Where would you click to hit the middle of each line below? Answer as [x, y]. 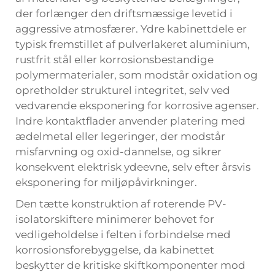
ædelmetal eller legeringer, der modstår [120, 136]
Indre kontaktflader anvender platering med [130, 121]
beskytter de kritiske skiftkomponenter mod [130, 265]
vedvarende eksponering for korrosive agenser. [137, 106]
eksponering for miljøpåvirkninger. [106, 182]
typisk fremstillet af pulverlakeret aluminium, [133, 44]
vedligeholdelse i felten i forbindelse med [123, 234]
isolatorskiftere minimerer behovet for [115, 219]
